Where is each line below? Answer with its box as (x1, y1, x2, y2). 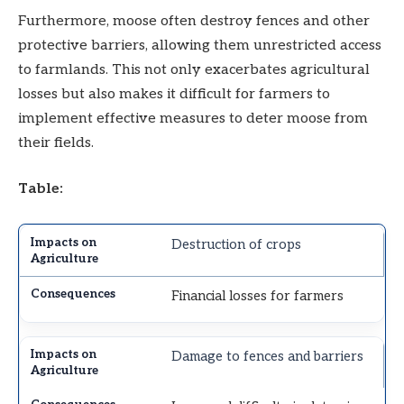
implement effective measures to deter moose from (18, 109, 368, 127)
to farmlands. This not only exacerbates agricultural (18, 60, 370, 78)
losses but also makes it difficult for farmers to (18, 85, 330, 103)
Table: (18, 180, 63, 198)
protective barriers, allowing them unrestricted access (18, 36, 381, 54)
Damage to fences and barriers (171, 347, 364, 364)
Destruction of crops (171, 235, 302, 252)
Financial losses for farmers (171, 287, 344, 304)
